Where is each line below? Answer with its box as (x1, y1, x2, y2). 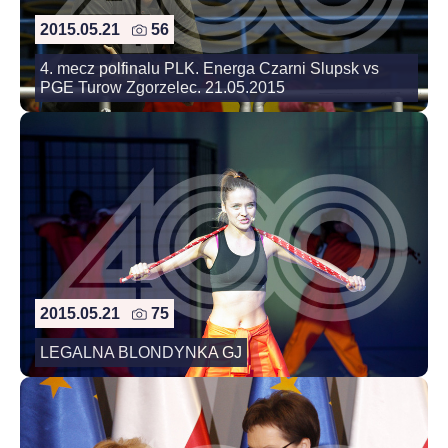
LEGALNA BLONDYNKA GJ (40, 344, 242, 362)
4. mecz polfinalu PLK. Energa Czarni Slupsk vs (40, 59, 379, 77)
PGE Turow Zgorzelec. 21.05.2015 (40, 78, 285, 96)
